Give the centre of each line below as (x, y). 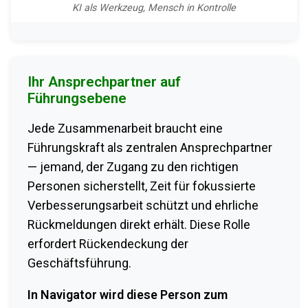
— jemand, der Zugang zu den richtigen (133, 166)
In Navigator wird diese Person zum (128, 294)
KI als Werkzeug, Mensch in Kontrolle (154, 8)
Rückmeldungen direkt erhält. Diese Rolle (139, 224)
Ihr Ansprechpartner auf (104, 81)
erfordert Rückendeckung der (108, 243)
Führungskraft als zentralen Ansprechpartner (150, 147)
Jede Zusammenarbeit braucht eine (125, 128)
